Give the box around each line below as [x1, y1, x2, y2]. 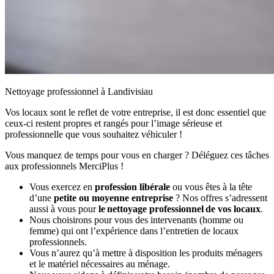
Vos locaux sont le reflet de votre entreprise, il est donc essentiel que [5, 106, 266, 117]
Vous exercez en [29, 181, 95, 192]
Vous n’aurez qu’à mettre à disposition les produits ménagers [29, 247, 262, 258]
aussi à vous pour [29, 203, 98, 214]
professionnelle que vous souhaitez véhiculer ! [5, 128, 182, 139]
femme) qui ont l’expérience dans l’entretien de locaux [29, 225, 239, 236]
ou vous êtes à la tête [170, 181, 252, 192]
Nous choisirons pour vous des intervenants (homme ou [29, 214, 243, 225]
